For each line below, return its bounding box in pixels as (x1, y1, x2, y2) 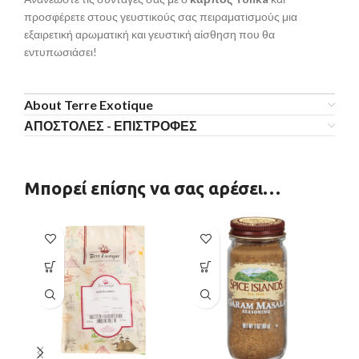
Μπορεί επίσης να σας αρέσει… (24, 178, 280, 199)
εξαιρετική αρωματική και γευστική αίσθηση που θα (24, 27, 275, 42)
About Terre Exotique (24, 97, 153, 113)
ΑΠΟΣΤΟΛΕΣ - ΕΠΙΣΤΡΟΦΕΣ (24, 118, 197, 134)
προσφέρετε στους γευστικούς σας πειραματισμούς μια (24, 10, 297, 24)
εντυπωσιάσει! (24, 45, 97, 59)
